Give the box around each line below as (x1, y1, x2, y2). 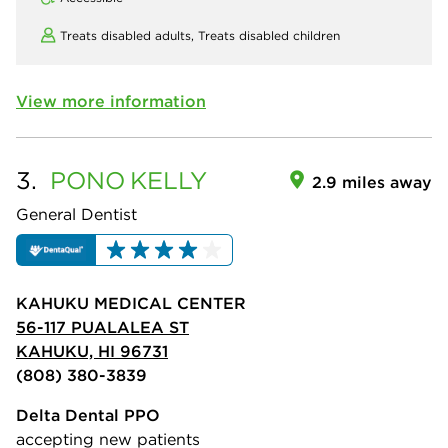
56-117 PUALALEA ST (16, 316, 189, 337)
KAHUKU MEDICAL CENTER (16, 292, 246, 313)
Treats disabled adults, (60, 27, 198, 43)
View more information (16, 90, 206, 111)
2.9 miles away (312, 171, 432, 192)
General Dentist (16, 203, 137, 224)
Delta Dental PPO (16, 404, 160, 425)
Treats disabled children (198, 27, 340, 43)
